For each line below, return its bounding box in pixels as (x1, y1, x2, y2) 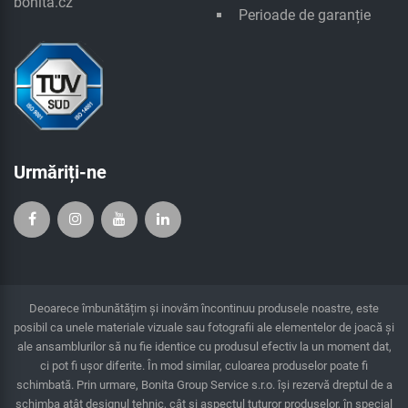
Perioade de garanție (239, 6, 371, 25)
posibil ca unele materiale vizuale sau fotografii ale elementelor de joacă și (14, 321, 394, 335)
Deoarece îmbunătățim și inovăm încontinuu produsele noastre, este (29, 301, 379, 316)
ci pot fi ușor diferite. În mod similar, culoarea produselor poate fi (40, 359, 368, 373)
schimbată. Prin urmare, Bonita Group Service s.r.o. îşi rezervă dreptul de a (15, 378, 393, 393)
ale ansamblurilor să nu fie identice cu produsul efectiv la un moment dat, (16, 340, 392, 354)
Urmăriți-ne (14, 161, 107, 184)
